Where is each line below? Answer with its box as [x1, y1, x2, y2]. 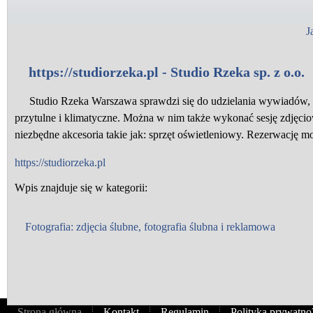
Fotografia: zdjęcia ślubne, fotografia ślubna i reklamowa [25, 221, 275, 233]
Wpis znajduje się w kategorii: [15, 182, 147, 194]
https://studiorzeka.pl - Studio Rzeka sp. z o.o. [29, 64, 305, 80]
